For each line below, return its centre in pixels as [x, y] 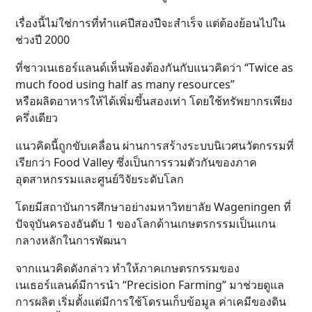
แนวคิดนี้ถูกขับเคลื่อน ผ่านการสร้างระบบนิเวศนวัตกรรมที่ [155, 146]
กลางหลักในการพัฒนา [71, 240]
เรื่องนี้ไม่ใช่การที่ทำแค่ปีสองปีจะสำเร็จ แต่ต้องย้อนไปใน [150, 23]
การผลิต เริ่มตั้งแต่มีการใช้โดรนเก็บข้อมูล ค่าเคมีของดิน [151, 302]
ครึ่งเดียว [37, 118]
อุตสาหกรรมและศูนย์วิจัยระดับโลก [100, 179]
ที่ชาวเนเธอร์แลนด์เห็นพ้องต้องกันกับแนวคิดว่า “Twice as [154, 68]
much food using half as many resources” [125, 84]
